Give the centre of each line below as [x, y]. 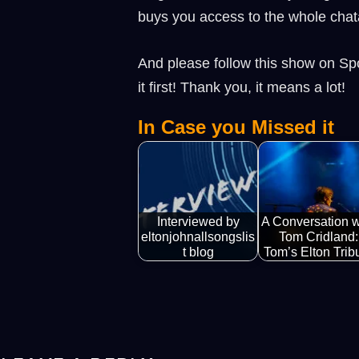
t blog [198, 251]
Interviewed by [198, 221]
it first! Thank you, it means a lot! [242, 88]
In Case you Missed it [236, 127]
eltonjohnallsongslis [198, 236]
